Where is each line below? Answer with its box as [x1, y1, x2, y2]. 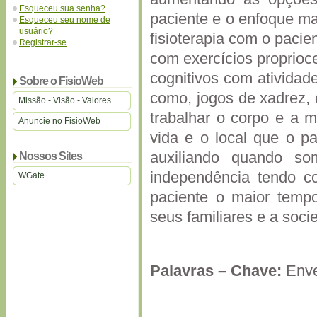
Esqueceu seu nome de [19, 15, 110, 25]
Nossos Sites [19, 150, 82, 162]
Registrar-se [19, 38, 67, 47]
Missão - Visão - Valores [18, 96, 111, 105]
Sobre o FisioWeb [19, 75, 103, 87]
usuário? [19, 26, 53, 36]
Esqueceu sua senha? [19, 4, 105, 13]
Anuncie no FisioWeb [18, 116, 100, 126]
